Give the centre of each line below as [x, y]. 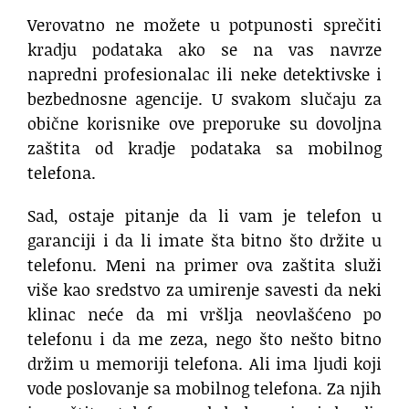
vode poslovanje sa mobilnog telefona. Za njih [204, 388]
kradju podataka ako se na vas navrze [204, 49]
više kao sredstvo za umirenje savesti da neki [204, 289]
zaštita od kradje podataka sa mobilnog [204, 147]
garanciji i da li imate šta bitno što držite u [204, 240]
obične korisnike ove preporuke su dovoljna [204, 123]
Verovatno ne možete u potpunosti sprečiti [204, 24]
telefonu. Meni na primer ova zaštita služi [204, 264]
